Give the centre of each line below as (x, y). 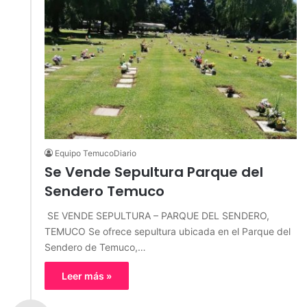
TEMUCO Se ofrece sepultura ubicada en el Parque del (168, 231)
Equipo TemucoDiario (96, 153)
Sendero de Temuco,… (95, 247)
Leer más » (87, 275)
